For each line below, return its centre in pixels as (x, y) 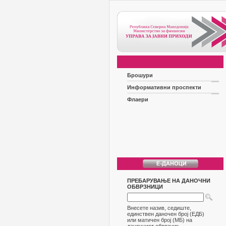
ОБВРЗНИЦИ (145, 187)
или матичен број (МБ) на (160, 220)
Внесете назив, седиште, (159, 208)
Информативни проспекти (164, 87)
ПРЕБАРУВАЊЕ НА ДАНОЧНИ (169, 181)
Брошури (140, 75)
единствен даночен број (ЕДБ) (166, 214)
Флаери (138, 99)
